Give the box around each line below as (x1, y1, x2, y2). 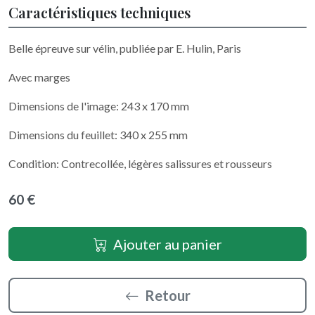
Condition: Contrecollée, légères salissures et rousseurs (8, 157, 272, 170)
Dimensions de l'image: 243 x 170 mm (8, 99, 189, 112)
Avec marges (8, 70, 70, 84)
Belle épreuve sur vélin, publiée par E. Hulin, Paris (8, 41, 241, 55)
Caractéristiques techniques (8, 3, 191, 22)
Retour (144, 287, 191, 304)
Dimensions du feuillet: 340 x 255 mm (8, 128, 188, 141)
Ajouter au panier (112, 236, 222, 252)
